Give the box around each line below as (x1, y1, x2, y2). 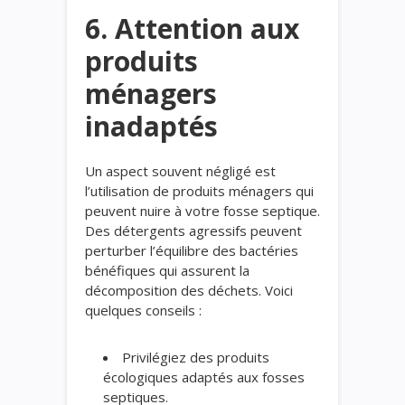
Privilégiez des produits (122, 347, 269, 366)
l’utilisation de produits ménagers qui (85, 181, 314, 200)
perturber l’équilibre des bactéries (85, 240, 298, 259)
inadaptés (85, 107, 218, 145)
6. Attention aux (85, 9, 299, 47)
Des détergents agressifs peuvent (85, 221, 302, 240)
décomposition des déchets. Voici (85, 280, 293, 299)
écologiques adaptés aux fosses (103, 367, 305, 386)
